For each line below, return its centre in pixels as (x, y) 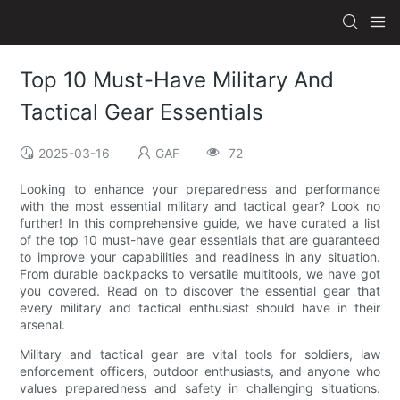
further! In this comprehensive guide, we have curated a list (200, 223)
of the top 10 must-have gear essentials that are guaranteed (200, 240)
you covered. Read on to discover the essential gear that (200, 291)
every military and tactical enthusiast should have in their (200, 308)
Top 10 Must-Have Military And (177, 80)
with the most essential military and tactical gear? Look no (200, 206)
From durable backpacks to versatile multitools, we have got (200, 274)
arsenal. (43, 325)
